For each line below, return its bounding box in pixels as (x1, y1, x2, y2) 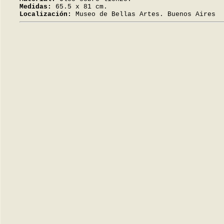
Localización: (19, 10, 71, 18)
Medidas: (19, 3, 51, 10)
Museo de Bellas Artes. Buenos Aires (71, 10, 215, 18)
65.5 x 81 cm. (51, 3, 107, 10)
